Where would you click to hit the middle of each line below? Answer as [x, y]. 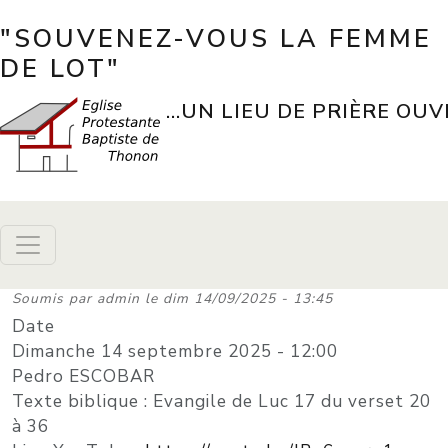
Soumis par [54, 298]
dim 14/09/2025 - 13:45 [248, 298]
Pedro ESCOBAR [83, 376]
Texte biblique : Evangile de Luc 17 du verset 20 [221, 401]
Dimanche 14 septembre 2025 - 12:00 [175, 351]
